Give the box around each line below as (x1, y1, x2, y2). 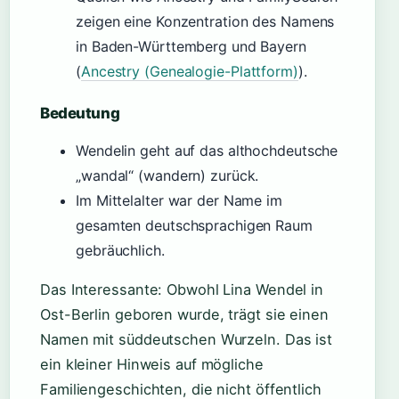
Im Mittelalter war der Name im (76, 191, 282, 209)
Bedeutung (40, 104, 120, 122)
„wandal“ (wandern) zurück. (76, 167, 259, 184)
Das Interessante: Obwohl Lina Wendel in (40, 281, 324, 298)
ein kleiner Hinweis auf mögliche (40, 355, 264, 373)
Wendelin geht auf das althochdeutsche (76, 142, 338, 159)
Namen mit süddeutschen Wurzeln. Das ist (40, 330, 333, 348)
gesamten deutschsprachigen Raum (76, 216, 313, 234)
